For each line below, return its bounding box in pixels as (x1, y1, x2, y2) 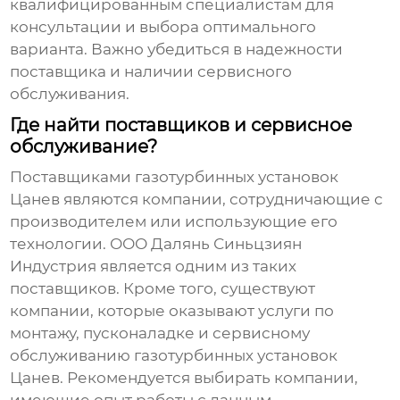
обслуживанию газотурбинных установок (10, 346, 338, 365)
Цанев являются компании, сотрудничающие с (10, 190, 384, 209)
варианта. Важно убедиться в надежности (10, 40, 344, 59)
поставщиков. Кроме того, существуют (10, 279, 316, 298)
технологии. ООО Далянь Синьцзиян (10, 235, 303, 254)
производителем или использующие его (10, 212, 338, 231)
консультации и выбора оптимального (10, 18, 317, 37)
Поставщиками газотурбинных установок (10, 168, 339, 187)
